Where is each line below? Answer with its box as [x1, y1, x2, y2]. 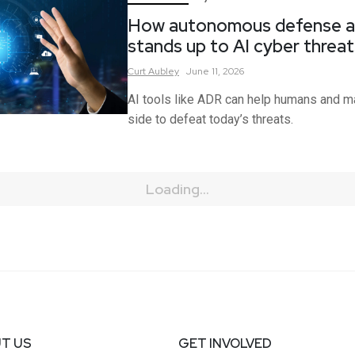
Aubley [147, 65, 179, 78]
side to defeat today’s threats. [127, 112, 293, 127]
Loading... [146, 180, 209, 198]
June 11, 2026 [185, 65, 244, 78]
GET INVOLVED [178, 335, 273, 353]
